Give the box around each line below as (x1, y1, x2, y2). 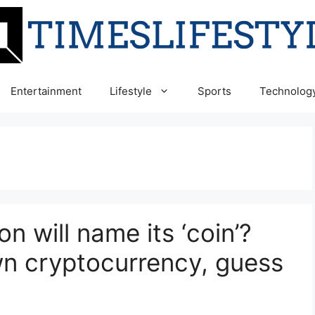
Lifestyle (110, 84, 152, 98)
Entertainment (11, 84, 82, 98)
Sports (198, 84, 231, 98)
